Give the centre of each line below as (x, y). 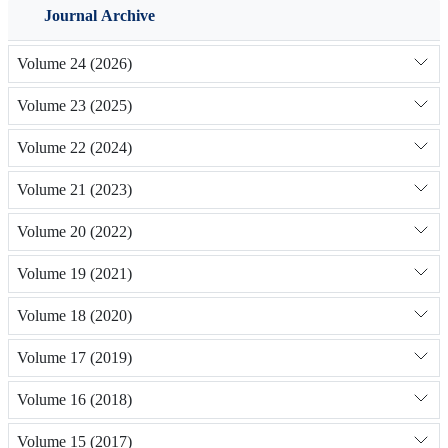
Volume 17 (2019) (74, 358)
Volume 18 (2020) (74, 316)
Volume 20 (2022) (74, 232)
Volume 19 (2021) (74, 274)
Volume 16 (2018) (74, 400)
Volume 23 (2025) (74, 106)
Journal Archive (99, 15)
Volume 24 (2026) (74, 64)
